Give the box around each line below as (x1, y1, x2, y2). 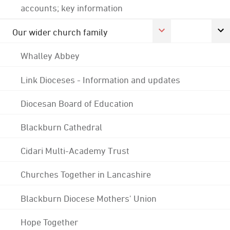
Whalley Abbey (21, 50, 80, 61)
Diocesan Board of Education (21, 98, 133, 108)
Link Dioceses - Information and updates (21, 74, 180, 85)
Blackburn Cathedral (21, 121, 102, 132)
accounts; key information (21, 3, 123, 13)
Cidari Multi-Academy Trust (21, 145, 129, 156)
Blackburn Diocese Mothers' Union (21, 193, 157, 203)
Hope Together (21, 216, 78, 227)
